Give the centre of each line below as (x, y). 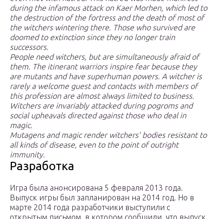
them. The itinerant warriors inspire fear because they (103, 67)
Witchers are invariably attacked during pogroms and (101, 106)
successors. (29, 47)
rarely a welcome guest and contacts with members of (104, 86)
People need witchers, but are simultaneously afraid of (104, 57)
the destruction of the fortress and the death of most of (107, 18)
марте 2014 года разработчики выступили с (90, 208)
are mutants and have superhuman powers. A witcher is (106, 77)
